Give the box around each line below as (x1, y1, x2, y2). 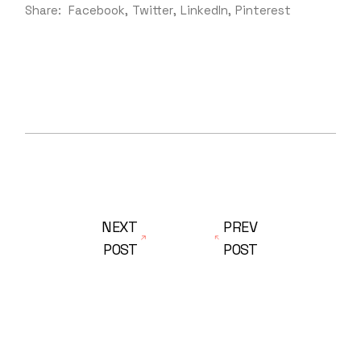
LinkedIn (180, 2, 229, 18)
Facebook (68, 2, 126, 18)
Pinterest (235, 2, 292, 18)
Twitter (132, 2, 174, 18)
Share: (25, 2, 62, 18)
